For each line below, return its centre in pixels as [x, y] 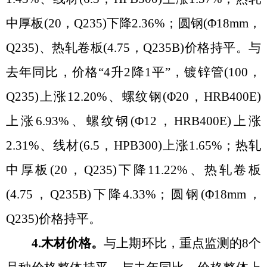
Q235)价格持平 [47, 219]
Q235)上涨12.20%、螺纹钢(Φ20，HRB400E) [133, 97]
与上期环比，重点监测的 [173, 243]
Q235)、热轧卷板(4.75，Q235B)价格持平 [121, 48]
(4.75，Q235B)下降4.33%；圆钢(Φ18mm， [133, 195]
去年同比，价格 [52, 72]
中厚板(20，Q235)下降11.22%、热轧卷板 [133, 170]
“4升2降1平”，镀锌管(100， [180, 72]
